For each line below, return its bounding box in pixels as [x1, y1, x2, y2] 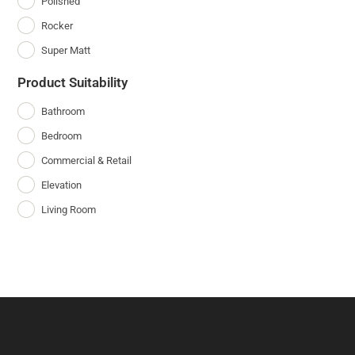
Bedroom [41, 129, 82, 142]
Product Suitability [17, 74, 128, 90]
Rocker [41, 19, 74, 32]
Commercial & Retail [41, 154, 132, 166]
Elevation [41, 178, 82, 191]
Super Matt [41, 44, 91, 56]
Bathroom [41, 105, 86, 117]
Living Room [41, 203, 97, 216]
